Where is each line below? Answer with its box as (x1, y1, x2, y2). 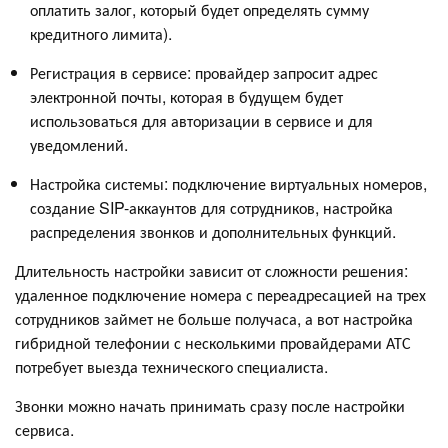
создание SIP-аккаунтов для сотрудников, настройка (30, 196, 393, 220)
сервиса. (15, 418, 74, 442)
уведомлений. (30, 133, 128, 157)
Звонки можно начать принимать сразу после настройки (15, 394, 405, 418)
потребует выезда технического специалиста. (15, 355, 328, 379)
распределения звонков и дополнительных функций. (30, 220, 396, 244)
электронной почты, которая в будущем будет (30, 85, 343, 109)
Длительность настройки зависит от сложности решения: (15, 259, 408, 283)
